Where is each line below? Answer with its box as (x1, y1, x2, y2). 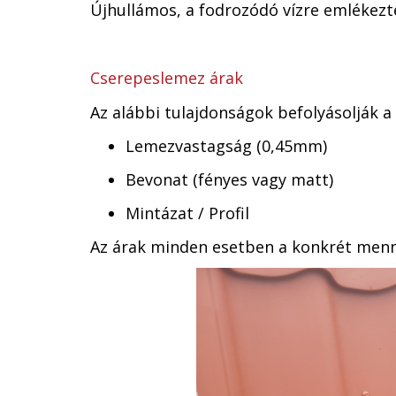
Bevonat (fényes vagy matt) (126, 169, 333, 190)
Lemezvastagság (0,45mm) (126, 135, 327, 156)
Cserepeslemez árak (90, 67, 243, 88)
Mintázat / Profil (126, 202, 249, 224)
